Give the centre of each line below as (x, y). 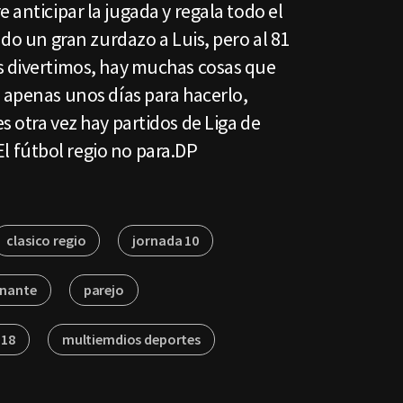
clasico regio (46, 240)
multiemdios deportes (131, 339)
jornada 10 (166, 240)
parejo (103, 290)
